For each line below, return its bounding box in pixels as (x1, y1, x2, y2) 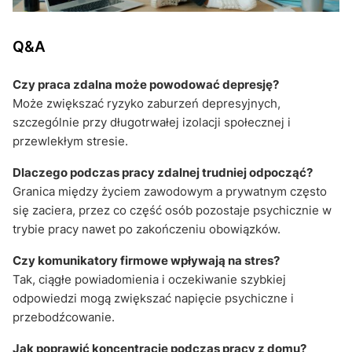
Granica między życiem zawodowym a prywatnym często (13, 183, 327, 199)
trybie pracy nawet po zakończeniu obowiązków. (13, 221, 280, 236)
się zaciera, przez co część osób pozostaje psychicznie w (13, 202, 332, 218)
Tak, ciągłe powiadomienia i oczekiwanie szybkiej (13, 271, 286, 287)
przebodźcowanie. (13, 309, 115, 324)
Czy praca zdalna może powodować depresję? (13, 76, 279, 92)
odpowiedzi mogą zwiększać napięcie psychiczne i (13, 290, 294, 306)
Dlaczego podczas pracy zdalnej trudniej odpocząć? (13, 164, 313, 180)
